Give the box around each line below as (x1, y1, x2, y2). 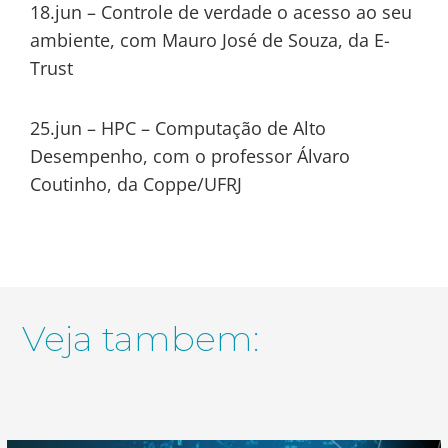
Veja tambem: (22, 317, 260, 361)
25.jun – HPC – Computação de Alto (30, 115, 326, 140)
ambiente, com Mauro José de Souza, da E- (30, 28, 390, 52)
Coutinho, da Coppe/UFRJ (30, 171, 242, 196)
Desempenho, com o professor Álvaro (30, 143, 350, 168)
